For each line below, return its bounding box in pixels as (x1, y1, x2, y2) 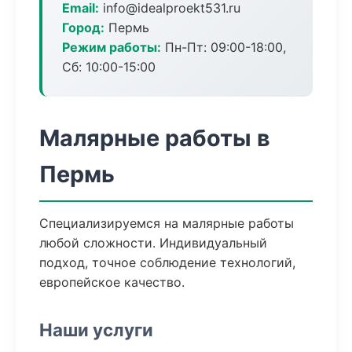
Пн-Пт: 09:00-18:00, (161, 39, 286, 55)
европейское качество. (39, 274, 185, 290)
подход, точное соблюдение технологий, (39, 255, 295, 270)
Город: (62, 20, 104, 35)
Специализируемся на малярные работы (39, 215, 294, 231)
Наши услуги (39, 319, 153, 340)
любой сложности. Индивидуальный (39, 235, 267, 251)
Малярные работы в (39, 124, 270, 152)
